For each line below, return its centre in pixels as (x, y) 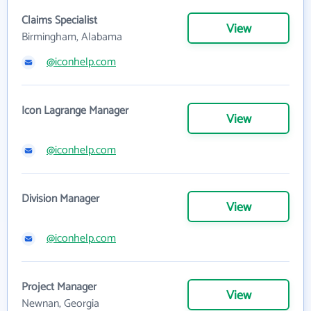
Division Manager (60, 199)
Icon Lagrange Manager (75, 110)
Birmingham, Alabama (72, 37)
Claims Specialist (59, 20)
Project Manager (59, 287)
